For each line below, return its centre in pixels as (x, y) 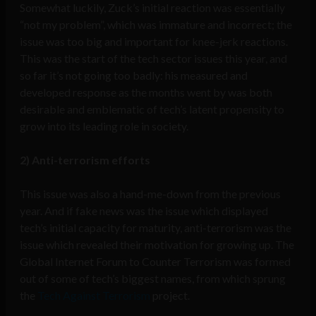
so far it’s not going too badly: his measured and (134, 75)
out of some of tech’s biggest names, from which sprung (153, 279)
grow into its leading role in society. (104, 126)
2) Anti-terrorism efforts (85, 160)
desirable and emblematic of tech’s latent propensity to (152, 109)
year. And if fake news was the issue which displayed (144, 211)
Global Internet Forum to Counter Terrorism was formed (155, 262)
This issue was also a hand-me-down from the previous (150, 194)
